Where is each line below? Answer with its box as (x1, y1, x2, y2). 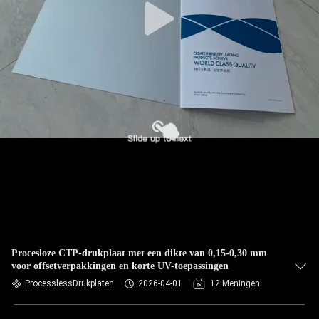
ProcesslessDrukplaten (25, 278, 114, 288)
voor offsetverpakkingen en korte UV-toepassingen (11, 261, 229, 271)
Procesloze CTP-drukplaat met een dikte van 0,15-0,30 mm (11, 248, 267, 258)
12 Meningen (210, 278, 260, 288)
